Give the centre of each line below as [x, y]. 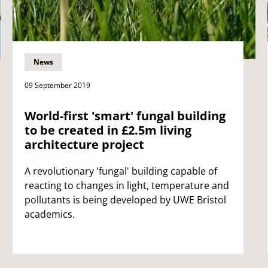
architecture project [84, 144]
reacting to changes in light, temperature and [127, 185]
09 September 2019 [57, 85]
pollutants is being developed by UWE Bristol [125, 200]
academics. [49, 214]
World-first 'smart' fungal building [125, 115]
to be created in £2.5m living [108, 130]
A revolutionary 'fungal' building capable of [121, 171]
